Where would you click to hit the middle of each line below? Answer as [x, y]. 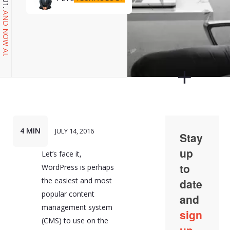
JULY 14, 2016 [74, 131]
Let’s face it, [61, 154]
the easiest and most [76, 180]
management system [77, 207]
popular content [68, 194]
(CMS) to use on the [75, 220]
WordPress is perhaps [78, 167]
